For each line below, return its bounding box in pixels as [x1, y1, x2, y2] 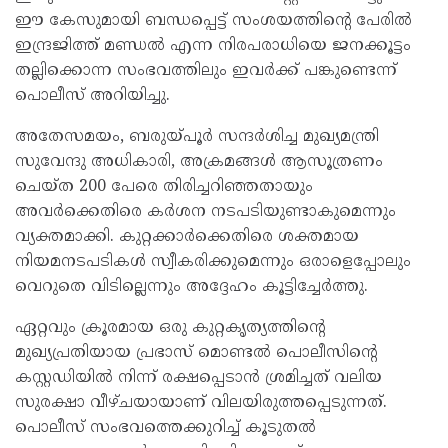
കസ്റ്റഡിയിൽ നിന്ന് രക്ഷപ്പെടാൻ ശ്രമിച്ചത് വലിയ [15, 367, 382, 388]
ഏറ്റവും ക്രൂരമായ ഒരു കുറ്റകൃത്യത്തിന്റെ [15, 317, 325, 338]
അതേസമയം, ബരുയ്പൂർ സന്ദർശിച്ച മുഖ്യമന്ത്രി [15, 126, 379, 147]
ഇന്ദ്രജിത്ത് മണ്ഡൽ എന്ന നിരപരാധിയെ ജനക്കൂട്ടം [15, 35, 411, 56]
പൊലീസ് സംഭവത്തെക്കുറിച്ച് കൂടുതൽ [15, 417, 316, 438]
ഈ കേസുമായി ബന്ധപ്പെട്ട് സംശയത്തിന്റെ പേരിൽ [15, 10, 412, 31]
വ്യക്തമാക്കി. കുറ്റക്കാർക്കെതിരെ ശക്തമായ [15, 226, 359, 247]
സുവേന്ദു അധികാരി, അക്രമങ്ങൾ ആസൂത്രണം [15, 151, 383, 172]
